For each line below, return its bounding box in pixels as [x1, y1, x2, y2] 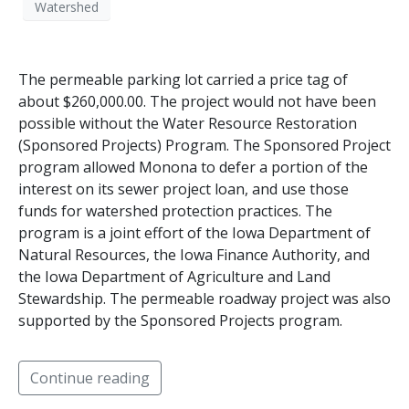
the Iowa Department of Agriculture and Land [18, 267, 330, 288]
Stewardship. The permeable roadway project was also [18, 288, 391, 309]
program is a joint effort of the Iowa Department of [18, 223, 371, 244]
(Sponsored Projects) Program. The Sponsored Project [18, 135, 391, 156]
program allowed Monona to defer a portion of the [18, 157, 368, 178]
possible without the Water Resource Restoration [18, 113, 357, 134]
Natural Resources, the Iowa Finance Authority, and [18, 245, 370, 266]
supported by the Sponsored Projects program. [18, 310, 342, 331]
